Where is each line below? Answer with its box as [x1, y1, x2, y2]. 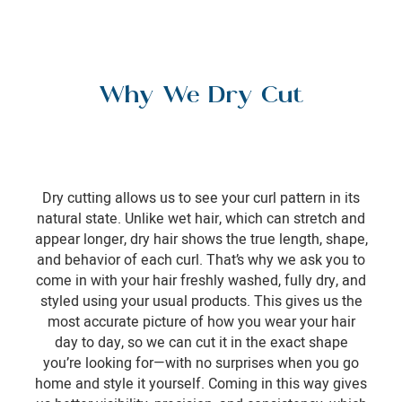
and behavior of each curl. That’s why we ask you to [37, 249, 365, 271]
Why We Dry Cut [97, 85, 305, 108]
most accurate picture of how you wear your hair [47, 310, 355, 333]
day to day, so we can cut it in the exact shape [54, 331, 348, 354]
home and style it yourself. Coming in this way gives [35, 372, 367, 395]
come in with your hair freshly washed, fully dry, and [36, 269, 366, 292]
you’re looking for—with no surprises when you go [43, 352, 359, 374]
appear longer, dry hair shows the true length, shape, [34, 228, 368, 250]
